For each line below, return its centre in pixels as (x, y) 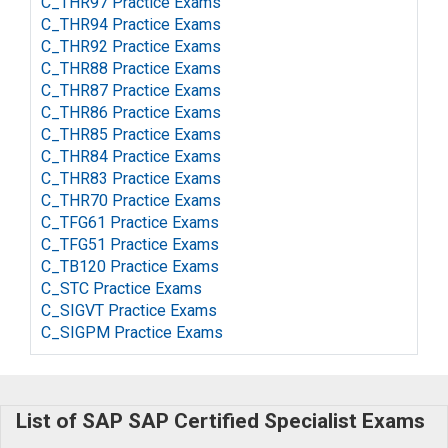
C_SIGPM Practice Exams (132, 332)
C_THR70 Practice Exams (131, 200)
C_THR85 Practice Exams (131, 134)
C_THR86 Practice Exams (131, 112)
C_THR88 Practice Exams (131, 68)
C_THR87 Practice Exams (131, 90)
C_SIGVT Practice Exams (129, 310)
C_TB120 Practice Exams (130, 266)
